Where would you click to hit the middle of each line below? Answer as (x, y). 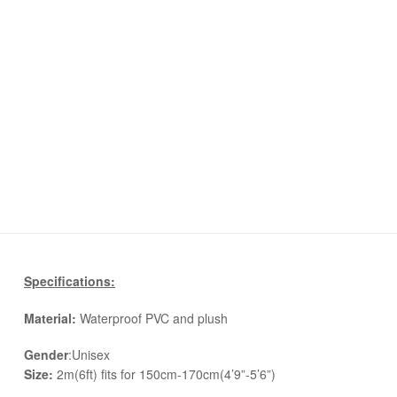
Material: (50, 318)
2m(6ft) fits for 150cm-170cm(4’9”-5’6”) (166, 374)
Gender (46, 355)
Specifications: (70, 280)
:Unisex (89, 355)
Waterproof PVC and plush (152, 318)
